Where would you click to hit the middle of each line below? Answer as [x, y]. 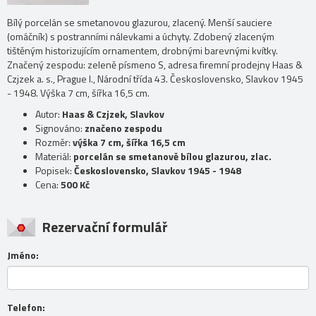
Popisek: [55, 171]
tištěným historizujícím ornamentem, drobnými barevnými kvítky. [142, 51]
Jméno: [23, 255]
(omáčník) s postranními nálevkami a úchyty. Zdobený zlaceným [141, 37]
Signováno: [60, 128]
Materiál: [54, 157]
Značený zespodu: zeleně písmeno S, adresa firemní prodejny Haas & [155, 65]
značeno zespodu [123, 128]
